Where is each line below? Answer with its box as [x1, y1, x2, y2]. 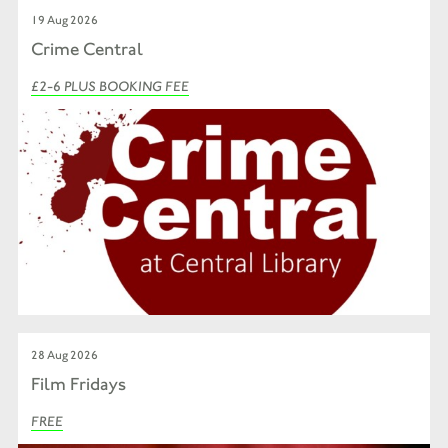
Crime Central [31, 37, 144, 60]
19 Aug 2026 [31, 13, 99, 27]
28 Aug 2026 [31, 347, 99, 362]
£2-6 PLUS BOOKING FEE [31, 77, 190, 95]
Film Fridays [31, 372, 127, 395]
